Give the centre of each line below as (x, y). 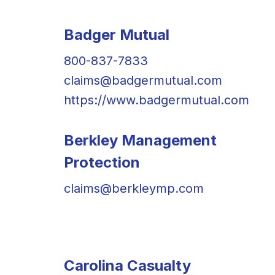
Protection (102, 162)
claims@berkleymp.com (134, 188)
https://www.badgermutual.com (157, 100)
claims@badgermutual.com (143, 80)
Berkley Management (140, 140)
